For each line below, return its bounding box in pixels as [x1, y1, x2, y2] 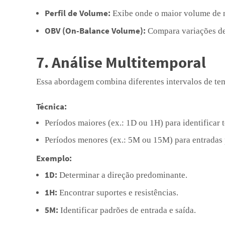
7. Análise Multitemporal [36, 52, 206, 72]
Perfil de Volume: [45, 8, 110, 19]
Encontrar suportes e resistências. [57, 188, 178, 197]
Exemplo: [36, 153, 72, 164]
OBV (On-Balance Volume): [45, 25, 146, 36]
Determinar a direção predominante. [57, 170, 187, 180]
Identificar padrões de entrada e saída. [58, 205, 196, 215]
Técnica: [36, 101, 67, 112]
